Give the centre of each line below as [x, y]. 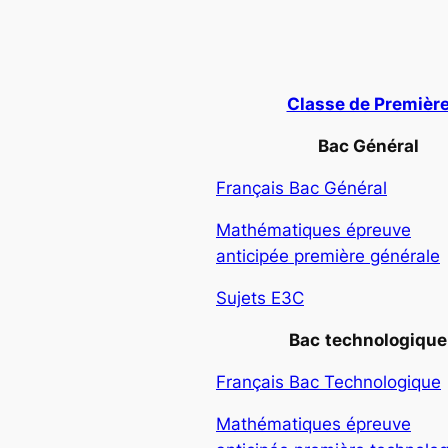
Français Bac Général [301, 187]
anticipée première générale [328, 255]
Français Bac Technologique [328, 381]
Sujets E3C [260, 297]
